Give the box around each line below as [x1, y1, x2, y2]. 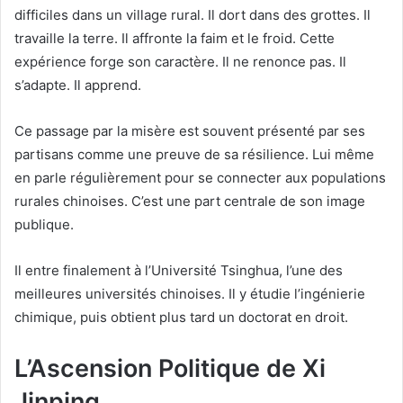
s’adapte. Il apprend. [14, 76, 141, 94]
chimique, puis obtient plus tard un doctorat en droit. [14, 308, 348, 326]
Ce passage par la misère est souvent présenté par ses [14, 121, 365, 139]
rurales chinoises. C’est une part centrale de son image [14, 192, 365, 210]
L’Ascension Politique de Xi [14, 353, 326, 383]
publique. [14, 215, 74, 233]
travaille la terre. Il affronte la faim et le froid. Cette [14, 29, 335, 47]
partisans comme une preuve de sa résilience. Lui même [14, 145, 374, 163]
